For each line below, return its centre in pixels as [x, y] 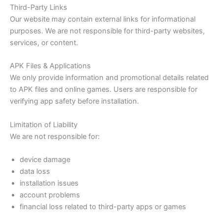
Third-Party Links [39, 7]
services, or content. [44, 42]
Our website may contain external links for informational [103, 19]
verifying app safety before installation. [74, 101]
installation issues [49, 183]
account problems [50, 195]
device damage [45, 159]
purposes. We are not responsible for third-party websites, [107, 31]
